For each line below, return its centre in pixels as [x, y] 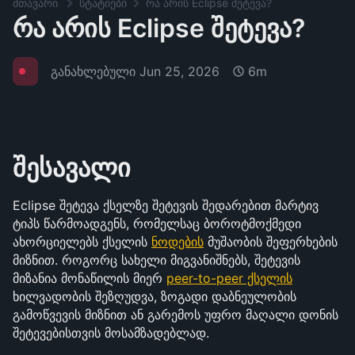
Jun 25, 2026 [179, 71]
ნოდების [177, 242]
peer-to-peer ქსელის [229, 278]
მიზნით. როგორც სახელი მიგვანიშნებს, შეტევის [157, 260]
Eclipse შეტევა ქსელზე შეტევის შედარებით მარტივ [166, 205]
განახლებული [95, 71]
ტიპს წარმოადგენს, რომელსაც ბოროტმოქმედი [157, 223]
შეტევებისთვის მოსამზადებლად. [111, 333]
